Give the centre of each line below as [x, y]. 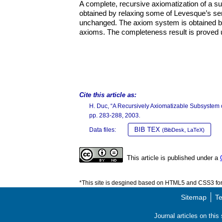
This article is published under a [173, 158]
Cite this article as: [108, 95]
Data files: [103, 130]
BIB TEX [148, 130]
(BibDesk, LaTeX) [183, 130]
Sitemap [194, 197]
